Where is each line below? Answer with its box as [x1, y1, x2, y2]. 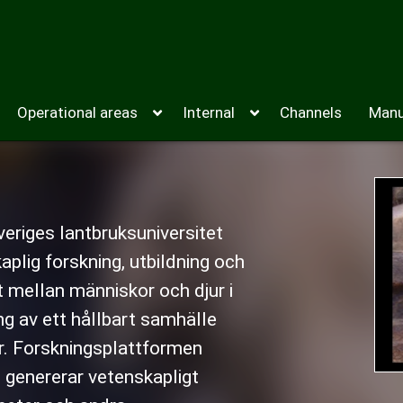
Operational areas [17, 103, 138, 121]
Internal [183, 103, 235, 121]
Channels [280, 103, 342, 121]
